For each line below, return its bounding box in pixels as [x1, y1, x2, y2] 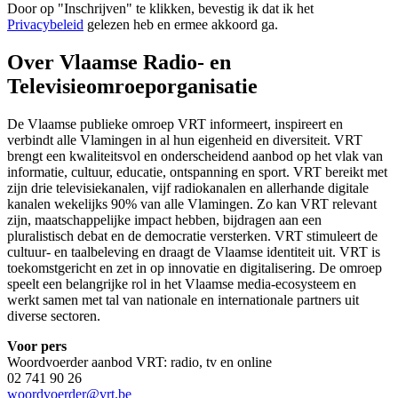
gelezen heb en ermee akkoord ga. [84, 17, 278, 32]
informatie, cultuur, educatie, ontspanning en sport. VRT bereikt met [7, 163, 387, 179]
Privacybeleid [7, 17, 84, 32]
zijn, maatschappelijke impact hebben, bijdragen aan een [7, 211, 322, 227]
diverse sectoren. [7, 307, 111, 323]
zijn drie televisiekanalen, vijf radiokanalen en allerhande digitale [7, 179, 369, 195]
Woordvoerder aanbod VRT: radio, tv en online [7, 354, 272, 370]
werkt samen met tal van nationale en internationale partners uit [7, 291, 359, 307]
